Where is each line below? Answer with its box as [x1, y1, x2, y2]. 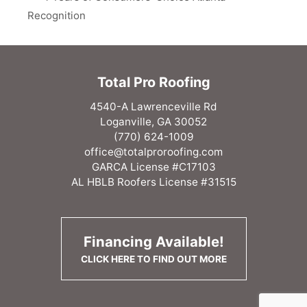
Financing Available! [83, 233, 224, 250]
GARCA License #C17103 [91, 160, 216, 173]
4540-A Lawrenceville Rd [90, 100, 217, 113]
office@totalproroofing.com [84, 145, 223, 158]
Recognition [27, 9, 86, 22]
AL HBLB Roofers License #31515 [71, 175, 236, 188]
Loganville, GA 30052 [100, 115, 207, 128]
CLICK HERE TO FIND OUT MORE [80, 254, 227, 265]
